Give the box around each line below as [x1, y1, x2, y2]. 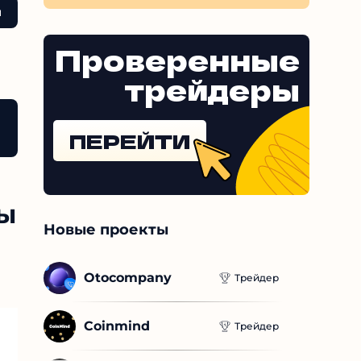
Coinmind [84, 318, 150, 334]
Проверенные [55, 38, 300, 81]
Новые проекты [44, 221, 168, 239]
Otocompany [84, 270, 172, 286]
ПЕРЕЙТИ [69, 127, 190, 156]
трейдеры [125, 68, 300, 110]
